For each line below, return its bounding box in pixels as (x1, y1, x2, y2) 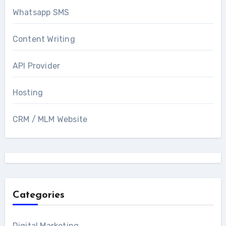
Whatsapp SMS (12, 7, 70, 17)
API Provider (12, 61, 61, 71)
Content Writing (12, 34, 75, 44)
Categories (12, 190, 65, 200)
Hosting (12, 87, 43, 97)
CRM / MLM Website (12, 114, 88, 124)
